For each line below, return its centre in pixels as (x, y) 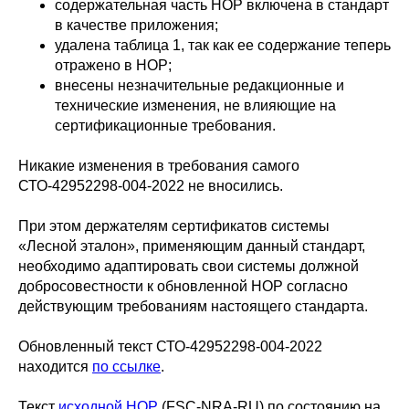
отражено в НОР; (113, 65)
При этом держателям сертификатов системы (174, 226)
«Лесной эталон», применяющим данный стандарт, (192, 246)
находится (55, 367)
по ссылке (126, 367)
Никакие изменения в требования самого (159, 166)
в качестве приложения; (136, 25)
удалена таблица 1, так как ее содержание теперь (223, 45)
